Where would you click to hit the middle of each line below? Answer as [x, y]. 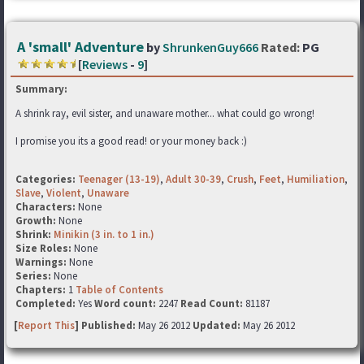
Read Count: [212, 303]
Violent [64, 193]
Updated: [217, 325]
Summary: [41, 89]
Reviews [105, 64]
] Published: [106, 325]
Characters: [47, 207]
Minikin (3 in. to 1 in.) [104, 234]
